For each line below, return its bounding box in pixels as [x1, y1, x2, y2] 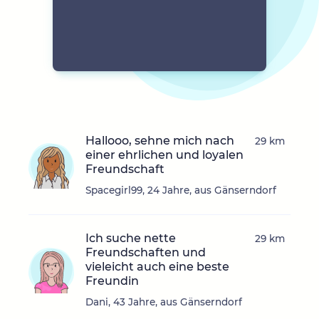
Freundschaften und [85, 246, 206, 260]
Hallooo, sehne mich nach [85, 134, 234, 148]
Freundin [85, 274, 139, 288]
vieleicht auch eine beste [85, 260, 229, 274]
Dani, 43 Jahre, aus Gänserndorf [85, 296, 242, 308]
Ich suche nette [85, 231, 176, 246]
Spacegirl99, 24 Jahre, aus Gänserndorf [85, 184, 276, 197]
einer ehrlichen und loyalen [85, 148, 244, 162]
